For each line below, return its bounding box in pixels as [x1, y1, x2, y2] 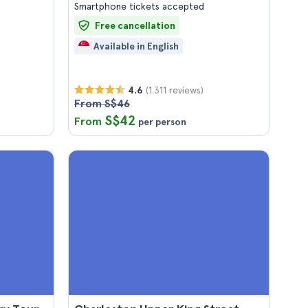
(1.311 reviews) [146, 84, 203, 96]
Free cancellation [95, 20, 175, 31]
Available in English [93, 41, 179, 52]
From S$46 [74, 97, 130, 110]
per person [138, 116, 186, 127]
